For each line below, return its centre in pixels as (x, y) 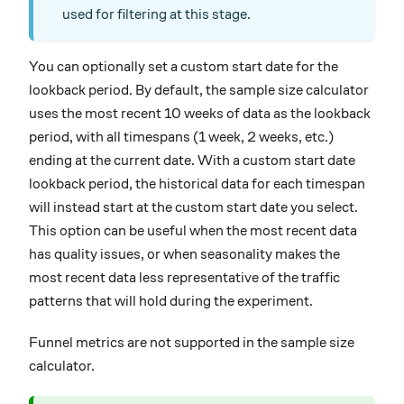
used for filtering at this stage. (156, 14)
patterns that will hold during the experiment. (171, 300)
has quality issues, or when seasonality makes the (184, 253)
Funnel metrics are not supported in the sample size (192, 342)
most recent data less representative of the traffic (184, 277)
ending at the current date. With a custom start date (192, 160)
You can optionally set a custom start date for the (184, 66)
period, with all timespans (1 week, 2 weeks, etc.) (181, 136)
